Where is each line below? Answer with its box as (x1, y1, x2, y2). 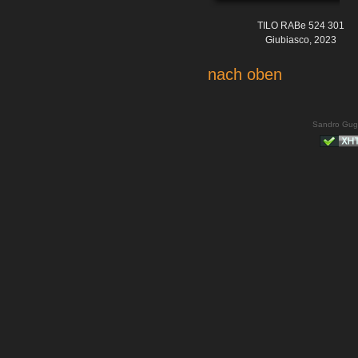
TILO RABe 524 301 (257, 20, 344, 32)
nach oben (208, 66, 282, 84)
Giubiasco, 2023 (265, 34, 336, 46)
